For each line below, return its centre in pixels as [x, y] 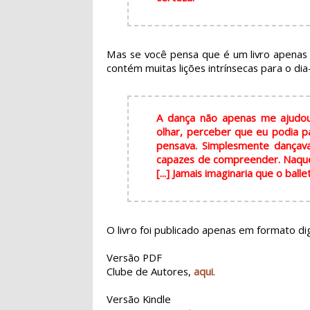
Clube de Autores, [151, 271]
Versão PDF [135, 257]
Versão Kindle [139, 299]
